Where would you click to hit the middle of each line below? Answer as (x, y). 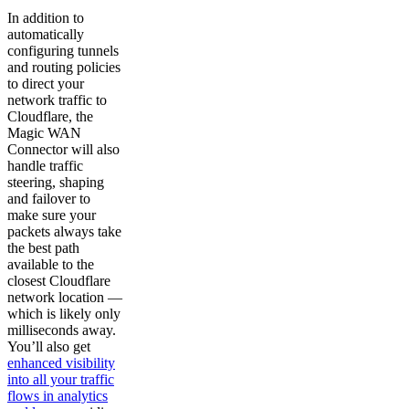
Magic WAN (44, 133)
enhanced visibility (61, 363)
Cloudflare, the (50, 117)
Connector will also (63, 150)
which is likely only (64, 314)
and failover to (49, 199)
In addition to (46, 18)
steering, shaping (56, 183)
